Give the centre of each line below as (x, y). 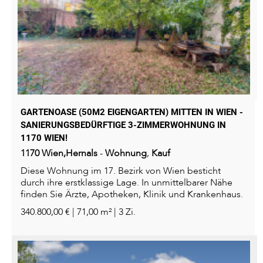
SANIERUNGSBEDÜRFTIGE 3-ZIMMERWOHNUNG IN (123, 125)
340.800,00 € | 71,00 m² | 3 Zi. (78, 212)
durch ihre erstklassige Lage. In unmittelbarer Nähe (127, 183)
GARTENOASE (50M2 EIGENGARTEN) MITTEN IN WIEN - (132, 112)
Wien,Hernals (70, 154)
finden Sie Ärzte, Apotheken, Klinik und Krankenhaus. (132, 195)
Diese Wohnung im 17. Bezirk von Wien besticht (121, 171)
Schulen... (41, 206)
